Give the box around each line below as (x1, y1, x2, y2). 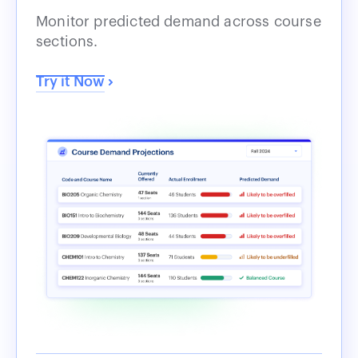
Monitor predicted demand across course (36, 14, 321, 29)
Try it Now (36, 74, 105, 89)
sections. (36, 34, 98, 49)
